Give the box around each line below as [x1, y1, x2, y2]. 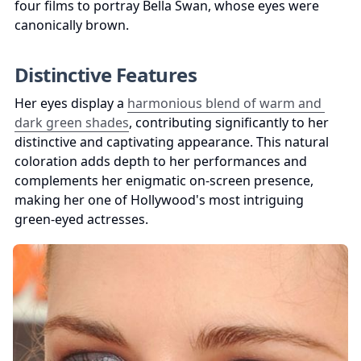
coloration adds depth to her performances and [15, 151, 307, 170]
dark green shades [15, 113, 129, 131]
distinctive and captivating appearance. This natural [15, 132, 329, 151]
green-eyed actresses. [15, 210, 148, 228]
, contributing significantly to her [129, 113, 329, 131]
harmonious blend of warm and [127, 93, 322, 112]
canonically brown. [15, 16, 129, 35]
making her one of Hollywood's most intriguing [15, 190, 304, 209]
